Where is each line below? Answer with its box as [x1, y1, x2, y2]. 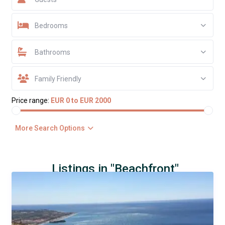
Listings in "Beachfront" [51, 162, 179, 176]
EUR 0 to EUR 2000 [50, 96, 111, 105]
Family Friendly [34, 75, 81, 83]
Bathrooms [34, 48, 70, 57]
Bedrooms [34, 22, 68, 30]
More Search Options [15, 124, 85, 133]
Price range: [11, 96, 49, 105]
